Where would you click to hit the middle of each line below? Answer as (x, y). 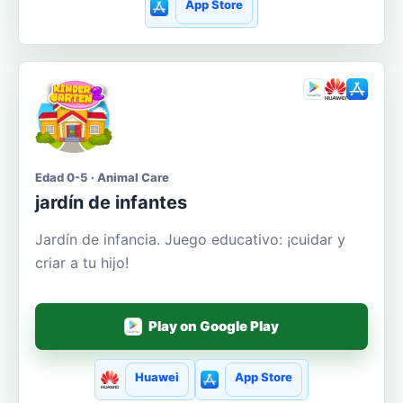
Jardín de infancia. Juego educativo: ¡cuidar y (190, 239)
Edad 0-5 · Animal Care (102, 177)
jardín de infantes (111, 202)
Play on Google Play (214, 327)
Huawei (157, 376)
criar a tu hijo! (82, 262)
